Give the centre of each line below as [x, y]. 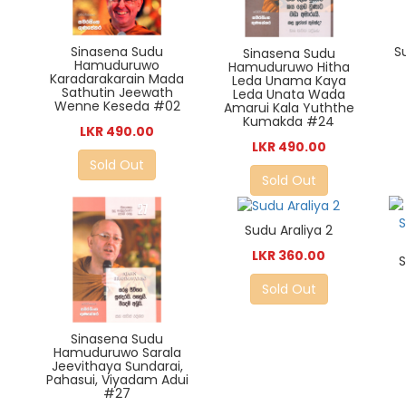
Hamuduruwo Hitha [289, 68]
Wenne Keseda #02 [117, 106]
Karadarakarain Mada [117, 78]
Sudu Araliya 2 [289, 231]
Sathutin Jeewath [117, 92]
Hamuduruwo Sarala [117, 353]
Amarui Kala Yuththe [289, 108]
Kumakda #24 [289, 122]
